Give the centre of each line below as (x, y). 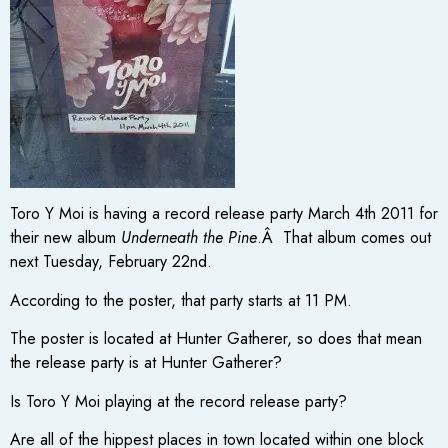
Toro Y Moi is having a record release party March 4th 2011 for (224, 214)
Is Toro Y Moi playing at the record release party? (178, 401)
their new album (65, 238)
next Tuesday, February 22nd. (111, 262)
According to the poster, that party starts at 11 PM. (181, 300)
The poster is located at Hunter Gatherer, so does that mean (216, 339)
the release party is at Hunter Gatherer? (146, 363)
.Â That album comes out (344, 238)
